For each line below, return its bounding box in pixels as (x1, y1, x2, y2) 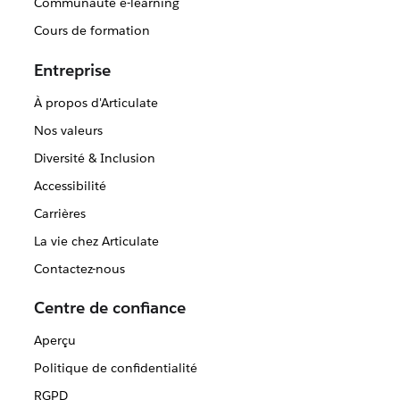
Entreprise (34, 60, 111, 80)
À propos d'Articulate (33, 95, 158, 111)
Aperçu (33, 332, 76, 348)
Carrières (33, 205, 86, 221)
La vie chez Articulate (33, 233, 159, 249)
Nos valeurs (33, 122, 103, 138)
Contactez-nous (33, 261, 125, 277)
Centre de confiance (34, 297, 186, 318)
